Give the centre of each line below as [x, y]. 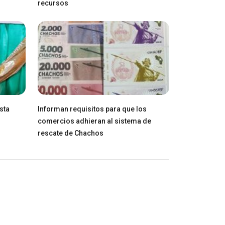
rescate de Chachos [70, 133]
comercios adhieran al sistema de [94, 121]
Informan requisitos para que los [92, 109]
